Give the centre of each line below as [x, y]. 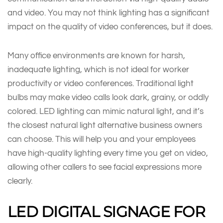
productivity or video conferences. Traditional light [101, 83]
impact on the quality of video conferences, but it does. [110, 26]
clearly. [20, 181]
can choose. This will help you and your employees [102, 139]
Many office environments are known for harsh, [96, 55]
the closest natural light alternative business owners [105, 125]
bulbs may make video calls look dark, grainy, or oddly [108, 97]
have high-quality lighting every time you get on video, [108, 153]
